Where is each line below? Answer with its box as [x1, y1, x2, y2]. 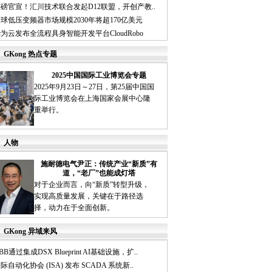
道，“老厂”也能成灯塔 [63, 169, 135, 177]
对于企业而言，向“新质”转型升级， [33, 180, 149, 189]
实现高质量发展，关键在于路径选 [33, 192, 143, 200]
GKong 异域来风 [4, 227, 57, 236]
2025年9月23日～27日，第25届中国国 [33, 83, 154, 91]
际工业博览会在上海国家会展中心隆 [33, 94, 151, 103]
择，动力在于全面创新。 [33, 203, 114, 212]
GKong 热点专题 [4, 50, 57, 58]
